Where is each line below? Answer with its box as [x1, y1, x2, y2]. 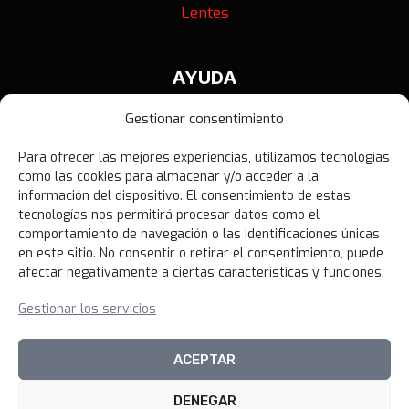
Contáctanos [160, 103, 249, 125]
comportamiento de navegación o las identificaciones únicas [18, 225, 380, 243]
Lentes [180, 3, 229, 25]
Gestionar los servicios [18, 300, 156, 318]
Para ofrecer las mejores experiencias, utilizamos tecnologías [18, 149, 390, 166]
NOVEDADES [147, 278, 262, 300]
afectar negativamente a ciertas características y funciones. [18, 264, 384, 281]
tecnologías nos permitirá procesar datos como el [18, 206, 320, 224]
